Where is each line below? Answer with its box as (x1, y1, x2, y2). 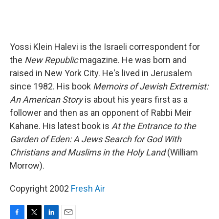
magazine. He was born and (78, 55, 187, 65)
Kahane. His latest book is (10, 121, 111, 131)
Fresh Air (71, 183, 105, 194)
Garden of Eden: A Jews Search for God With (10, 134, 181, 144)
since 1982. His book (10, 81, 93, 91)
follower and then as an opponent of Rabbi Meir (10, 108, 192, 118)
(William (165, 147, 198, 157)
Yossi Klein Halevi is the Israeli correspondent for (10, 42, 200, 52)
